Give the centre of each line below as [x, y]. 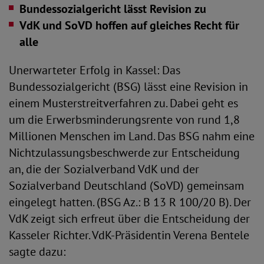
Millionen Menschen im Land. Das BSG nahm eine [132, 136]
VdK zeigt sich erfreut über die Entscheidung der [129, 219]
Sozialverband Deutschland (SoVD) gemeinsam [126, 186]
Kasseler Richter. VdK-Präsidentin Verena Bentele [129, 235]
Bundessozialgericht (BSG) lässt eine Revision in [128, 87]
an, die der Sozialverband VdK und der [104, 169]
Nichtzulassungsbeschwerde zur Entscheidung [124, 153]
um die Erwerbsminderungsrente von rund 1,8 [124, 120]
